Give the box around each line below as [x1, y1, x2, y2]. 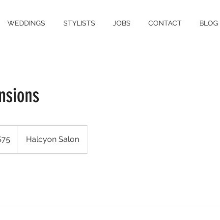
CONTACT [148, 19, 182, 27]
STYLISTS [63, 19, 95, 27]
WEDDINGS [7, 19, 45, 27]
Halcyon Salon [26, 135, 79, 144]
